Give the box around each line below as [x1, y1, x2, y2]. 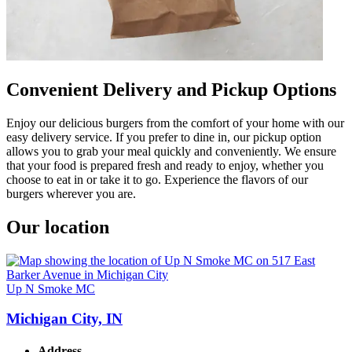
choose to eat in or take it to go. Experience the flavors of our [6, 172, 308, 186]
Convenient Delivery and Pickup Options [6, 79, 336, 100]
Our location [6, 216, 109, 237]
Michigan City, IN [6, 310, 123, 328]
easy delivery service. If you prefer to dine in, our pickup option [6, 130, 321, 144]
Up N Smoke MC [6, 281, 95, 295]
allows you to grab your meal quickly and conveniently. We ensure [6, 144, 336, 158]
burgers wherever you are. [6, 186, 136, 200]
